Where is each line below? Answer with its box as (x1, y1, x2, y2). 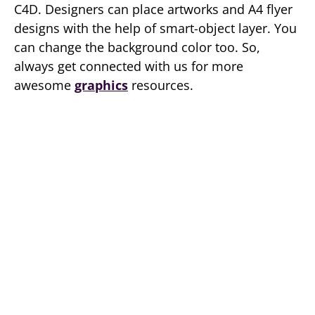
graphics (75, 77, 128, 94)
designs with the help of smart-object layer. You (14, 20, 297, 37)
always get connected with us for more (14, 58, 243, 75)
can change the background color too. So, (14, 39, 260, 56)
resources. (128, 77, 193, 94)
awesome (14, 77, 75, 94)
